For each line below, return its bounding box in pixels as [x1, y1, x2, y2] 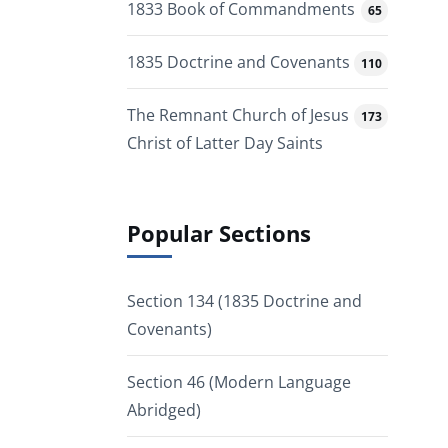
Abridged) [127, 399, 201, 422]
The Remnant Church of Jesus [127, 104, 349, 127]
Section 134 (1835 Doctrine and [127, 290, 362, 313]
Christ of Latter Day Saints [127, 132, 323, 155]
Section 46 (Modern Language [127, 371, 351, 394]
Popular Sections [127, 218, 311, 250]
